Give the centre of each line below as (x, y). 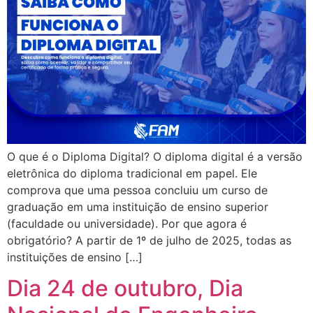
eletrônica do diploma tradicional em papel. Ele (132, 173)
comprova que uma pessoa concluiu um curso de (137, 190)
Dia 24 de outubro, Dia (125, 289)
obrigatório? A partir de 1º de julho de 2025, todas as (149, 240)
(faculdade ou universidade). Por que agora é (127, 223)
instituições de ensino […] (75, 257)
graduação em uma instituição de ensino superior (138, 206)
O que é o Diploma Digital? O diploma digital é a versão (155, 156)
